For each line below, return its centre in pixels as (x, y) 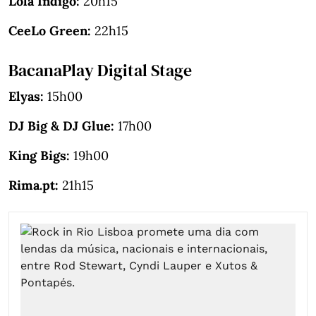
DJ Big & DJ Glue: (61, 126)
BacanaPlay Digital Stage (100, 70)
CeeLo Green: (50, 30)
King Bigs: (39, 155)
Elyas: (26, 96)
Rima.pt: (34, 185)
